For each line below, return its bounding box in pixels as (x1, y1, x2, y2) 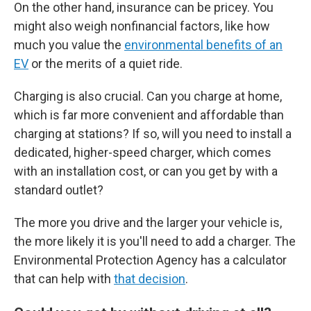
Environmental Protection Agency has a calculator (14, 253, 287, 268)
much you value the (14, 37, 124, 53)
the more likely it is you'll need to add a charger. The (14, 234, 296, 249)
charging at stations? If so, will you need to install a (14, 126, 292, 142)
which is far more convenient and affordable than (14, 108, 284, 123)
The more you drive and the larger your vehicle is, (14, 215, 282, 230)
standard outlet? (14, 183, 103, 198)
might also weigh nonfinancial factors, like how (14, 19, 270, 34)
